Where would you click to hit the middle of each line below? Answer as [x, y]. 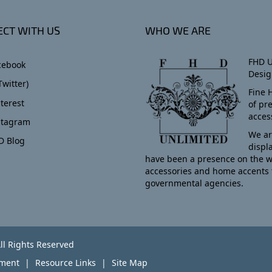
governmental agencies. [194, 183]
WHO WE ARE [178, 30]
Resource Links [66, 263]
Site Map [130, 263]
